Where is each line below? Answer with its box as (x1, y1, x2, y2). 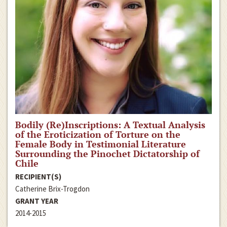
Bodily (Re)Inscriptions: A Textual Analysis (15, 119, 205, 131)
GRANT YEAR (15, 196, 58, 206)
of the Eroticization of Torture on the (15, 128, 180, 141)
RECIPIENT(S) (15, 172, 61, 182)
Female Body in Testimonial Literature (15, 138, 186, 150)
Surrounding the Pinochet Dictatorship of (15, 147, 200, 160)
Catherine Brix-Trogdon (15, 184, 90, 194)
